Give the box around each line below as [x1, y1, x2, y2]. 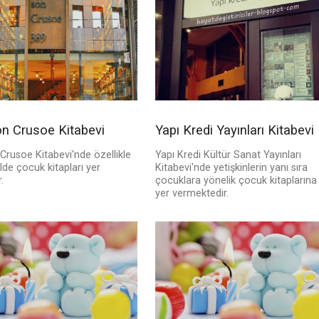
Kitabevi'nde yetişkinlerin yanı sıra [155, 162, 308, 174]
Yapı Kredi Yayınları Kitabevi [155, 122, 314, 138]
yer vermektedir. [155, 187, 229, 200]
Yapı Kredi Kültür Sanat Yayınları [155, 149, 301, 162]
